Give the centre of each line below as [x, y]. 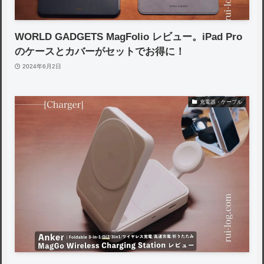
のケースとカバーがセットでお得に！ [100, 52]
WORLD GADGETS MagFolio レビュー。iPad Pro [129, 37]
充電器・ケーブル [221, 102]
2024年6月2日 [42, 66]
